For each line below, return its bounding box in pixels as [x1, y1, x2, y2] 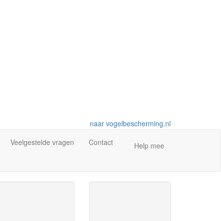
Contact [89, 137, 113, 147]
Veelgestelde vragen [10, 137, 74, 147]
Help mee [134, 141, 164, 151]
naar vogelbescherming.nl [90, 118, 171, 128]
